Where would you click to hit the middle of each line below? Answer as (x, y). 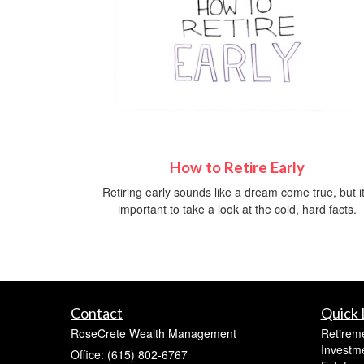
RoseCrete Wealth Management (154, 334)
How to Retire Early (237, 168)
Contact (97, 313)
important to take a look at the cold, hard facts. (237, 209)
